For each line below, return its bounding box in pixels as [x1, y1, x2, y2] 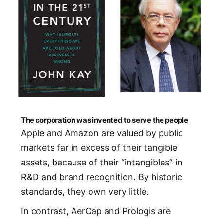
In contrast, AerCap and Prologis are [20, 205, 171, 216]
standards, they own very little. [20, 186, 149, 197]
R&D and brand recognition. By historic [20, 171, 182, 182]
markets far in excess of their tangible [20, 142, 177, 153]
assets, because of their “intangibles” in [20, 157, 182, 167]
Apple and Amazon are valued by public [20, 127, 183, 138]
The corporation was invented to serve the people [20, 115, 188, 125]
